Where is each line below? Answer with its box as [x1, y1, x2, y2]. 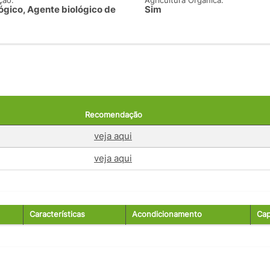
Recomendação [85, 110, 142, 119]
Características [30, 209, 85, 219]
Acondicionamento [132, 209, 202, 219]
